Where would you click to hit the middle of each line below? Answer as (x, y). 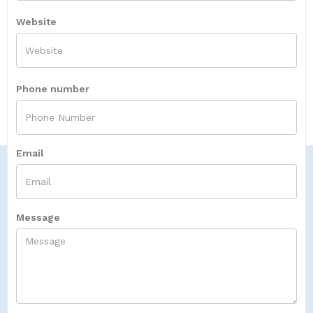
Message (38, 218)
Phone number (53, 89)
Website (36, 22)
